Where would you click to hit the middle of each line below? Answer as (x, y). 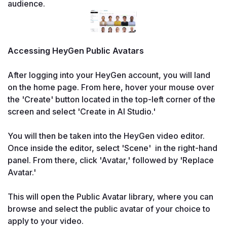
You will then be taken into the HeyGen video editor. (106, 136)
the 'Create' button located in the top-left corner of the (111, 100)
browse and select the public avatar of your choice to (109, 209)
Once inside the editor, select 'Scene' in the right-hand (112, 148)
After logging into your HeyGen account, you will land (109, 75)
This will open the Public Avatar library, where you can (110, 197)
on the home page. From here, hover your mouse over (111, 87)
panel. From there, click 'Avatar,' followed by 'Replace (111, 160)
